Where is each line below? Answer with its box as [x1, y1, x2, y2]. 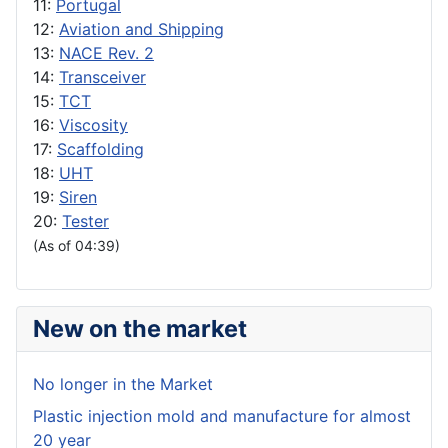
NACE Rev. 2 [59, 43, 154, 64]
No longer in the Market [33, 374, 213, 395]
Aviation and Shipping [59, 19, 224, 40]
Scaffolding [57, 139, 144, 160]
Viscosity [59, 115, 128, 136]
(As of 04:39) [33, 237, 120, 255]
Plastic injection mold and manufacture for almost [33, 406, 411, 427]
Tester [62, 211, 109, 232]
